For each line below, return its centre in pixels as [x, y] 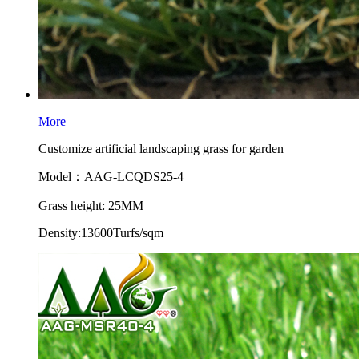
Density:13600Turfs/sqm [101, 233]
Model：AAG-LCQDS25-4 [111, 177]
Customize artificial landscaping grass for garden [161, 149]
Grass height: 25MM [91, 206]
